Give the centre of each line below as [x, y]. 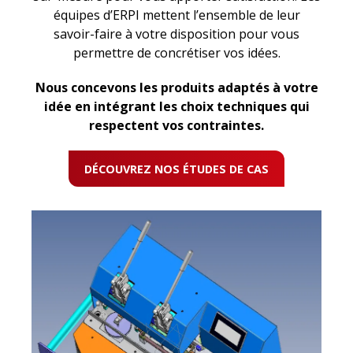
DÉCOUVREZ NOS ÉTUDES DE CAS [176, 169]
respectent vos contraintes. [176, 125]
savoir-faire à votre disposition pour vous [176, 34]
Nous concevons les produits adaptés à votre [176, 87]
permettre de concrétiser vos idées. [176, 53]
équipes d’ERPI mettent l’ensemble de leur [176, 15]
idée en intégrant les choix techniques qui [176, 106]
